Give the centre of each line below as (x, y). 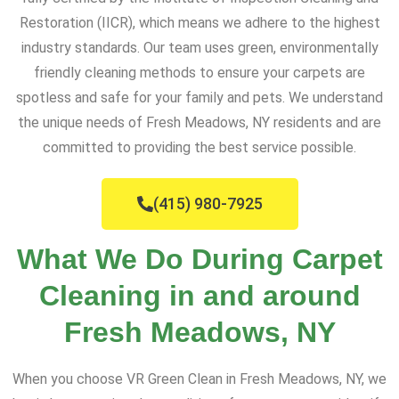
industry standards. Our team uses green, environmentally (199, 48)
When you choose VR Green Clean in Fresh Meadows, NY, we (199, 379)
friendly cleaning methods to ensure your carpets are (199, 73)
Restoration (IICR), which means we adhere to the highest (199, 23)
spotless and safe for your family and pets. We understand (199, 98)
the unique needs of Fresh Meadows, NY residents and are (199, 123)
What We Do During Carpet (199, 260)
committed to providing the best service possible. (199, 148)
